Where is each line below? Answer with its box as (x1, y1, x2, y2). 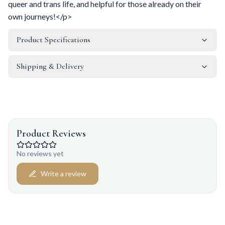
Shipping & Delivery (17, 61, 84, 71)
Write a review (41, 169, 86, 178)
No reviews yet (17, 149, 64, 158)
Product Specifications (17, 35, 90, 45)
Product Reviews (17, 128, 86, 140)
